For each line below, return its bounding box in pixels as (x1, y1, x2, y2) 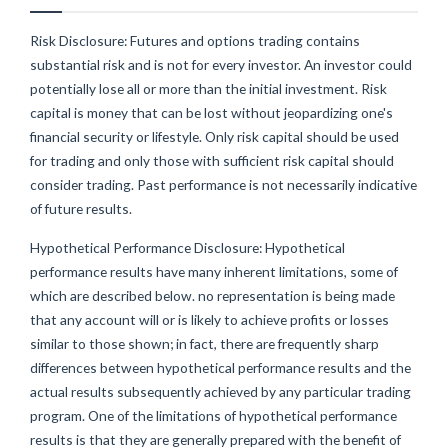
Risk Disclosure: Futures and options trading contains (30, 32, 360, 50)
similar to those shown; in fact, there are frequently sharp (30, 335, 379, 353)
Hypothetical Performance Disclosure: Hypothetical (30, 239, 345, 257)
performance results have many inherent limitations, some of (30, 263, 398, 281)
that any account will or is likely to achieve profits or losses (30, 311, 389, 329)
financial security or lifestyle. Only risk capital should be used (30, 128, 399, 146)
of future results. (30, 200, 132, 218)
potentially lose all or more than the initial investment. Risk (30, 80, 387, 98)
